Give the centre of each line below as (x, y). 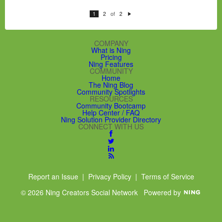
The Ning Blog (111, 84)
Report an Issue (53, 176)
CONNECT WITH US (111, 126)
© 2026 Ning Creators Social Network (82, 192)
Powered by (163, 192)
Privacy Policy (110, 176)
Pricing (111, 57)
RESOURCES (111, 98)
